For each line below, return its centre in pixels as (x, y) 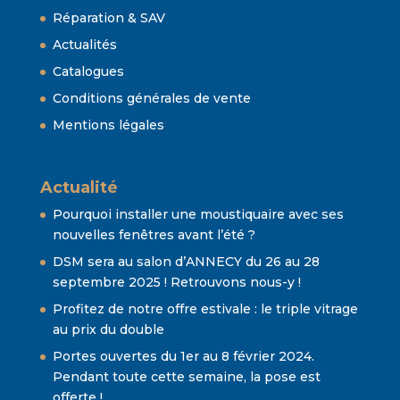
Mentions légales (108, 125)
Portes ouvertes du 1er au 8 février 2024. (183, 356)
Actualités (84, 45)
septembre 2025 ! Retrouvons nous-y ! (176, 282)
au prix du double (108, 329)
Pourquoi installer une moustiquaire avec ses (198, 214)
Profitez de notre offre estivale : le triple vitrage (205, 308)
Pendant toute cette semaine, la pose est (186, 376)
